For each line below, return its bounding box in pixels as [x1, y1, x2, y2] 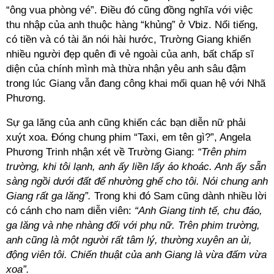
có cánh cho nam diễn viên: [6, 205, 131, 217]
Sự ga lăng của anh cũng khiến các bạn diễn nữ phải [6, 117, 246, 128]
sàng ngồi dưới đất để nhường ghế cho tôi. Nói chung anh [6, 176, 268, 187]
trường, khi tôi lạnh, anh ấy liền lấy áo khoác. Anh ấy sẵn [6, 161, 266, 172]
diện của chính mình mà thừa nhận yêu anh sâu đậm [6, 63, 246, 75]
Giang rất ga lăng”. [6, 190, 94, 202]
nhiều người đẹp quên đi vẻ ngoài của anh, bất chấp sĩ [6, 48, 254, 60]
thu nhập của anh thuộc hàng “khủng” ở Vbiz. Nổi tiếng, [6, 19, 258, 31]
